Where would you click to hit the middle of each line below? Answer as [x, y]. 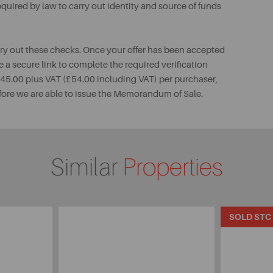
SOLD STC [250, 217]
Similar [86, 168]
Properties [172, 168]
